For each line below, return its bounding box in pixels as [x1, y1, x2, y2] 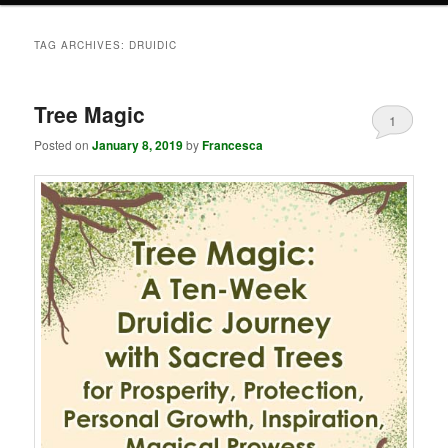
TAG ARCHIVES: [34, 37, 130, 52]
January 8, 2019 [92, 136, 184, 155]
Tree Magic [34, 98, 146, 129]
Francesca [202, 136, 264, 155]
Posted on [34, 136, 93, 154]
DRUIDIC [129, 37, 178, 52]
